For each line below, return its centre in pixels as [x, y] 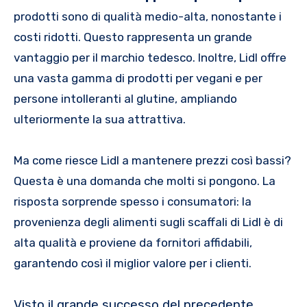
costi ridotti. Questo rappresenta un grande [133, 37]
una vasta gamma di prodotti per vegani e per [138, 78]
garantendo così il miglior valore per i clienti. [133, 263]
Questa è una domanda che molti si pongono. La [145, 181]
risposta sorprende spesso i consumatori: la [133, 202]
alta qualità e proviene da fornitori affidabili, [133, 243]
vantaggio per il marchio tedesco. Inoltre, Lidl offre [150, 58]
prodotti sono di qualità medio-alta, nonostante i [148, 17]
